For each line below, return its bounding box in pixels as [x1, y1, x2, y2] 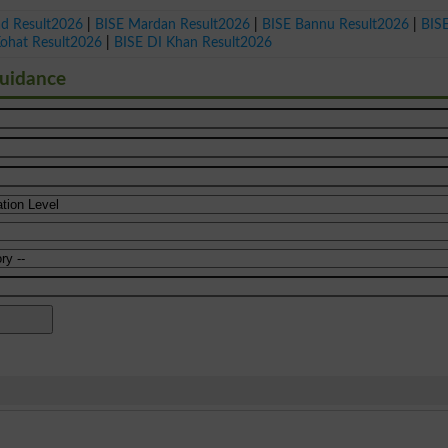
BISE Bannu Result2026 [262, 16, 410, 32]
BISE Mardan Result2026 [95, 16, 251, 32]
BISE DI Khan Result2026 [114, 34, 273, 50]
